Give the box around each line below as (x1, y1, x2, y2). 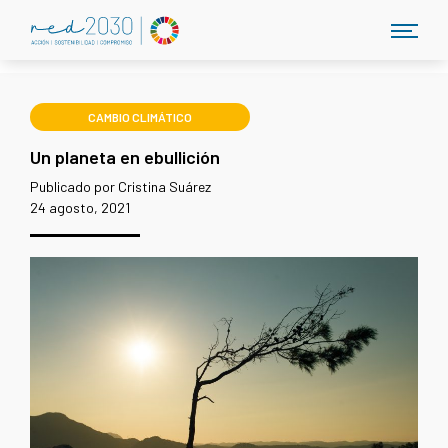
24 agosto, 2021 (30, 199, 130, 216)
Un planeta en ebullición (30, 146, 220, 168)
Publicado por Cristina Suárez (30, 178, 211, 195)
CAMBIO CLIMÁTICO (88, 110, 192, 124)
